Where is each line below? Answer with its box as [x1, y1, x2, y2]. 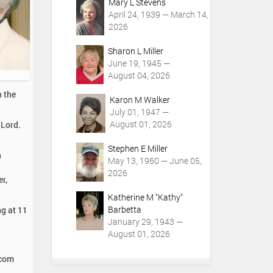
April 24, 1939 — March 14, [108, 9, 208, 20]
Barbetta [107, 204, 141, 215]
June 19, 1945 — [107, 57, 170, 69]
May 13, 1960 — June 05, [107, 155, 202, 166]
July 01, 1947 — [109, 106, 169, 118]
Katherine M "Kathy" [107, 191, 183, 203]
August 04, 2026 [107, 69, 170, 81]
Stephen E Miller [107, 143, 168, 154]
